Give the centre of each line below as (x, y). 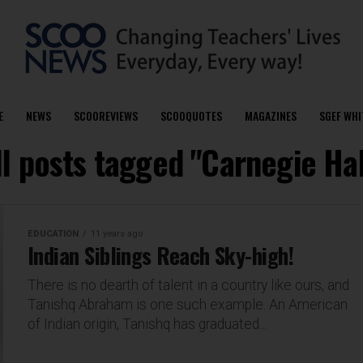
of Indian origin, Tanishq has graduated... (147, 324)
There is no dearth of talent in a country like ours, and (188, 285)
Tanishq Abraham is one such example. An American (188, 305)
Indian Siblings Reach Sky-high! (161, 255)
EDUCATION (53, 234)
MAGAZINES (270, 115)
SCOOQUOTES (191, 115)
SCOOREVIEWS (105, 115)
